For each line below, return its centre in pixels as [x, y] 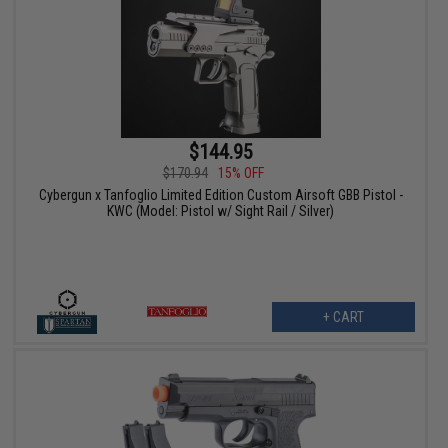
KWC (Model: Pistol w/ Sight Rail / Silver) [221, 210]
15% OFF [240, 172]
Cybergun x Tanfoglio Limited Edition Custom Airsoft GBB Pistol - [220, 194]
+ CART [343, 316]
